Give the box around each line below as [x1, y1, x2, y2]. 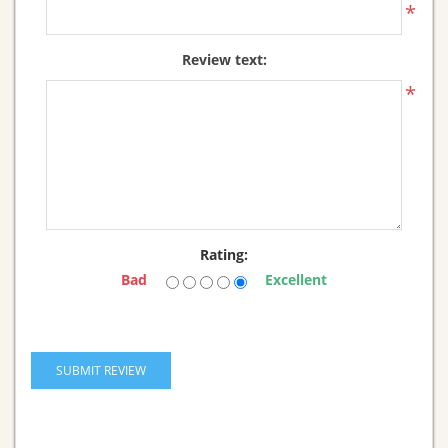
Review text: [181, 50, 267, 69]
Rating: [200, 245, 248, 264]
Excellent [264, 269, 327, 289]
